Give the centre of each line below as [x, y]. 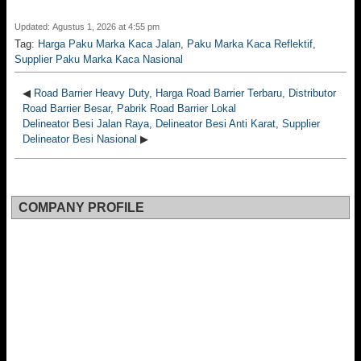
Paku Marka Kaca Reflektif [250, 44]
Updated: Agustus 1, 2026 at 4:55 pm [87, 27]
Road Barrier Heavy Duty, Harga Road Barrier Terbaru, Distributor [185, 93]
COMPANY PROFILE [81, 208]
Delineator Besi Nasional [80, 139]
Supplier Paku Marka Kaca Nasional [99, 60]
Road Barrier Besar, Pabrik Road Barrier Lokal [129, 109]
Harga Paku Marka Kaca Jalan [109, 44]
